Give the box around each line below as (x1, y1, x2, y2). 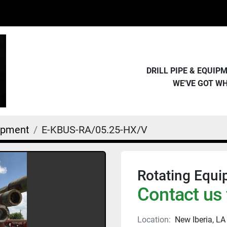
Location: (137, 215, 171, 224)
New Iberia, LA (175, 215, 225, 224)
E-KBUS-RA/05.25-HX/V (42, 124, 147, 136)
